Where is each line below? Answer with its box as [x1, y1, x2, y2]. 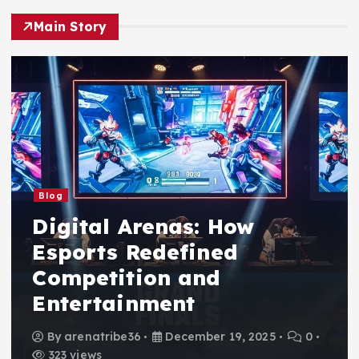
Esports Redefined [32, 238, 238, 265]
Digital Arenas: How [32, 212, 255, 240]
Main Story [34, 18, 107, 34]
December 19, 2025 [162, 329, 276, 344]
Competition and [32, 264, 221, 291]
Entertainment [32, 289, 196, 317]
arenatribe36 [64, 329, 141, 344]
